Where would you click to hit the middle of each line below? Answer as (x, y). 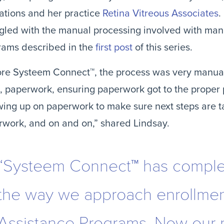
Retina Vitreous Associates (160, 13)
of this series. (162, 47)
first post (114, 47)
